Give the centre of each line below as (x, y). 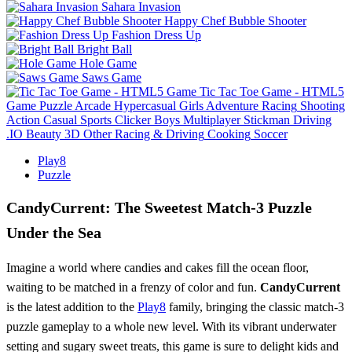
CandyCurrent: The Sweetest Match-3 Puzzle (159, 207)
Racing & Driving (159, 134)
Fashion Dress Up (156, 35)
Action (23, 119)
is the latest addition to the (72, 306)
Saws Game (112, 77)
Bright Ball (104, 49)
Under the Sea (54, 232)
